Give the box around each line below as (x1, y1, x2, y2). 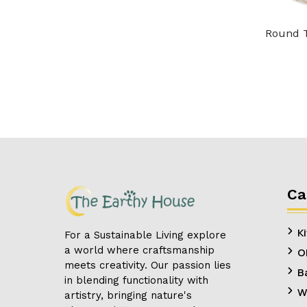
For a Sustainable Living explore (64, 228, 226, 241)
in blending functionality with (64, 273, 208, 286)
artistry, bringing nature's (64, 288, 192, 302)
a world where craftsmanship (64, 243, 214, 256)
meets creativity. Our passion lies (64, 258, 231, 271)
